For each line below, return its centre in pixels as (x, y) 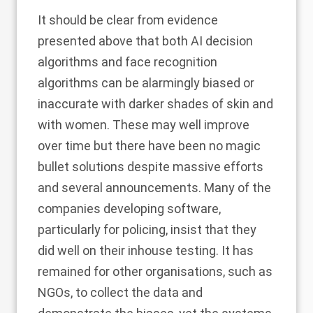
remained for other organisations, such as (155, 271)
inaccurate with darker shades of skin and (155, 104)
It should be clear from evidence (128, 20)
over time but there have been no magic (149, 146)
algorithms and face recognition (128, 62)
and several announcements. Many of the (154, 188)
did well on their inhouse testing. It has (146, 250)
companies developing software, (129, 209)
